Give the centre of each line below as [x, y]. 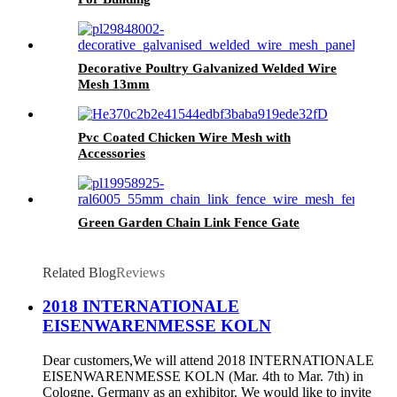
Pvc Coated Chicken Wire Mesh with [184, 137]
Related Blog [79, 272]
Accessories [112, 153]
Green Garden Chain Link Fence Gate [189, 222]
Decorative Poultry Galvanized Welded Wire [207, 68]
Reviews [140, 272]
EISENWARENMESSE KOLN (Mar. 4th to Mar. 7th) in [203, 377]
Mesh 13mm [114, 84]
